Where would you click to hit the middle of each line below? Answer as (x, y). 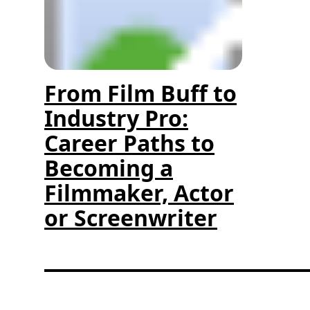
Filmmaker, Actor (139, 193)
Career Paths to (129, 143)
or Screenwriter (131, 218)
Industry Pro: (116, 118)
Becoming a (109, 168)
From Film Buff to (140, 93)
